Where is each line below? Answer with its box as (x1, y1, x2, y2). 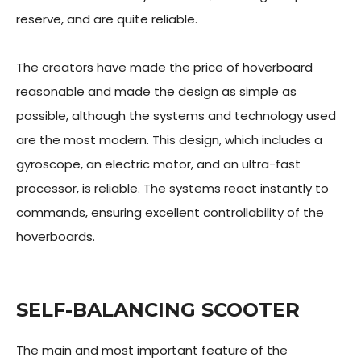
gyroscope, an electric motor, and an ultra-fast (16, 156, 301, 172)
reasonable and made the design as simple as (16, 83, 297, 100)
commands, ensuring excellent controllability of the (16, 204, 324, 221)
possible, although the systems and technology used (16, 107, 336, 124)
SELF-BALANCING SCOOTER (16, 298, 300, 322)
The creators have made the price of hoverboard (16, 59, 313, 76)
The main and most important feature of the (16, 342, 288, 359)
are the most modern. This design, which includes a (16, 131, 322, 148)
